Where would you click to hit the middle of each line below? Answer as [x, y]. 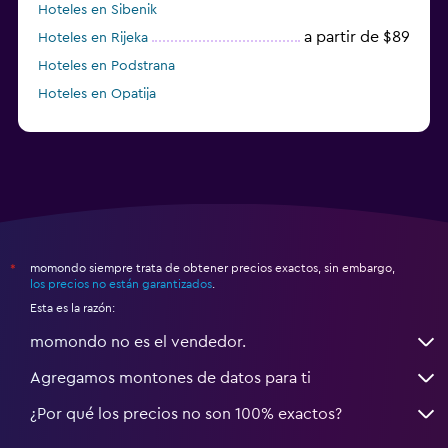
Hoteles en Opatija [97, 93]
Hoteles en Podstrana [106, 65]
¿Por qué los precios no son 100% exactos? [186, 413]
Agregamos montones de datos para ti [170, 377]
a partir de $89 [357, 36]
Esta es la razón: [72, 307]
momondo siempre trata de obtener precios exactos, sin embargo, [212, 267]
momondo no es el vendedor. [138, 341]
